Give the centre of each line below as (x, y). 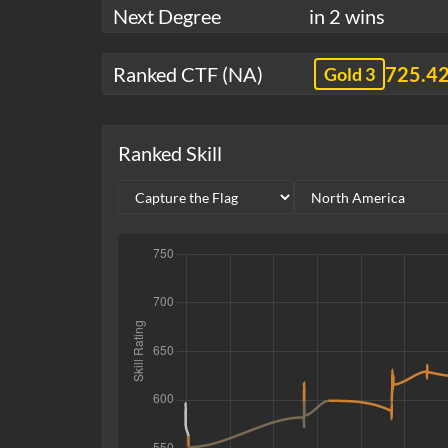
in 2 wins (347, 16)
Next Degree (167, 16)
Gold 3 (349, 74)
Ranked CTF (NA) (188, 74)
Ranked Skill (170, 153)
